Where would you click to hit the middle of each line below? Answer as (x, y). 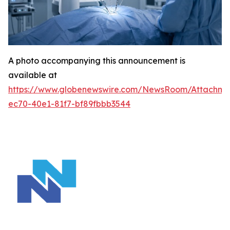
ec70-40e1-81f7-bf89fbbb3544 (69, 103)
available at (33, 75)
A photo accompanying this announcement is (97, 60)
